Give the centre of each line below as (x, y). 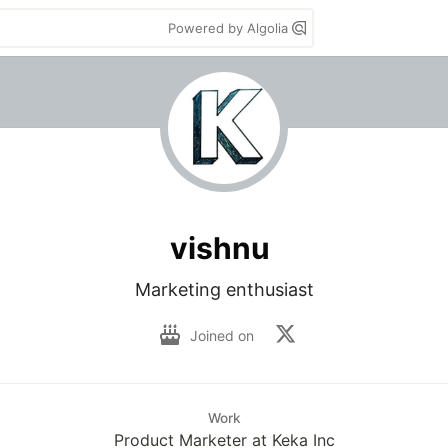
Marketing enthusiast (224, 289)
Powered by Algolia (230, 28)
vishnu (220, 247)
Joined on (224, 335)
